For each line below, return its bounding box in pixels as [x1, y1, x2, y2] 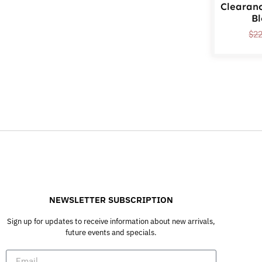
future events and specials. [65, 227, 157, 238]
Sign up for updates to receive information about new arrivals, [6, 216, 215, 227]
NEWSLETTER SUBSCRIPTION [49, 194, 173, 206]
